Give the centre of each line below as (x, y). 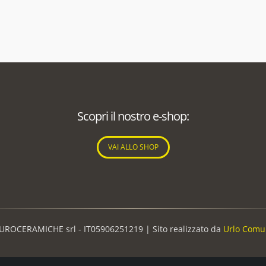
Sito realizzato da (186, 229)
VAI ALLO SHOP (133, 147)
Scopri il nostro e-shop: (133, 116)
